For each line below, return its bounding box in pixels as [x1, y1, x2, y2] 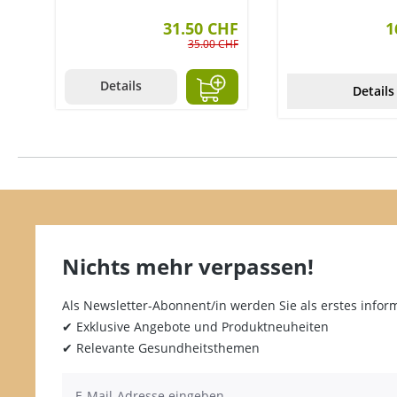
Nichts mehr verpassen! [62, 251, 314, 281]
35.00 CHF [187, 35, 238, 51]
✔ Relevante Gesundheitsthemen [62, 339, 260, 356]
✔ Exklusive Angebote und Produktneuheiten [62, 317, 329, 335]
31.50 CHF [162, 17, 238, 39]
